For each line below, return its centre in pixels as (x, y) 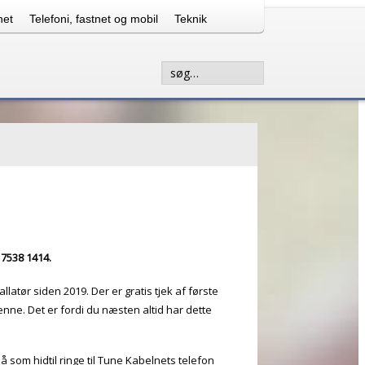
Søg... (175, 69)
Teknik (191, 19)
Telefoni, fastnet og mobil (94, 19)
